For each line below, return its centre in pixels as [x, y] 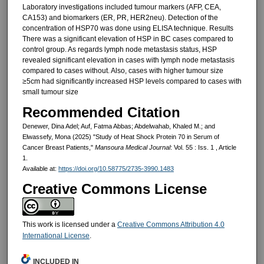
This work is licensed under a [70, 224]
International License [56, 235]
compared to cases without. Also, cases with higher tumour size [123, 70]
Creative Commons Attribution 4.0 [171, 224]
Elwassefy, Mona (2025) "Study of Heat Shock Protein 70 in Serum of [121, 137]
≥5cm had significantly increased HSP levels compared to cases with [132, 81]
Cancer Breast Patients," [58, 148]
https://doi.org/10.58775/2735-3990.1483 [116, 169]
